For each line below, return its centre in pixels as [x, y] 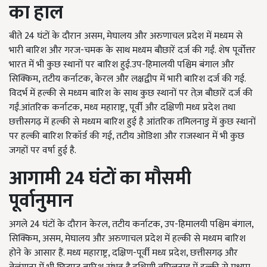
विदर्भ [18, 93]
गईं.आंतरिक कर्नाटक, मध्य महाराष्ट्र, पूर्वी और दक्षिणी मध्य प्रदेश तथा [122, 108]
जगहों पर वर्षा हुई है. [43, 150]
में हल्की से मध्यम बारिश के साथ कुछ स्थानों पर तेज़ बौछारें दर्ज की [140, 93]
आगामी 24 [49, 178]
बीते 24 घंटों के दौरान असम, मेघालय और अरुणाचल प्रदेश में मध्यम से [126, 36]
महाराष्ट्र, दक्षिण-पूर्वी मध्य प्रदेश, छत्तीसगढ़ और [159, 253]
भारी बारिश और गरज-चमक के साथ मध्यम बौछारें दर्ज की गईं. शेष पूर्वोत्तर [132, 50]
